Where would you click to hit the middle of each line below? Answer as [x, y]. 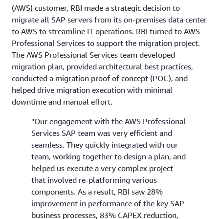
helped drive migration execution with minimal [92, 90]
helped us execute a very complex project [102, 168]
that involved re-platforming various [94, 180]
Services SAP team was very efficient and [102, 133]
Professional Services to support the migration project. [106, 43]
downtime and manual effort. [62, 101]
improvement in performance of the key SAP [108, 203]
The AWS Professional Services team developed [93, 55]
